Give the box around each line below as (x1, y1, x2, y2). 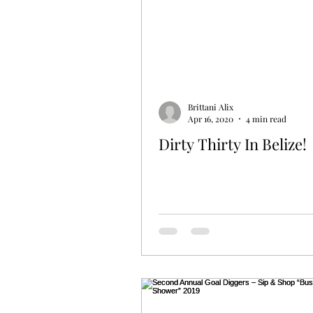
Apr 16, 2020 (188, 113, 233, 125)
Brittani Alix (188, 101, 233, 112)
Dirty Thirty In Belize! (159, 133, 307, 155)
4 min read (246, 113, 286, 125)
